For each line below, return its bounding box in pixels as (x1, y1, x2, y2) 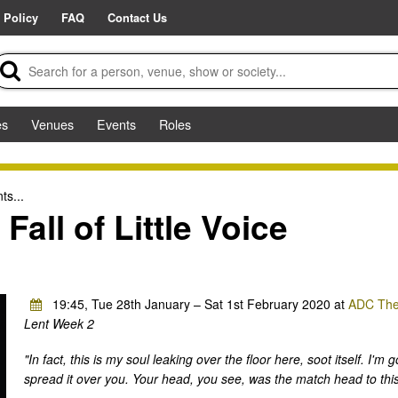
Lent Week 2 (23, 314, 94, 333)
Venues (31, 115, 74, 133)
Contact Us (107, 10, 167, 26)
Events (97, 115, 136, 133)
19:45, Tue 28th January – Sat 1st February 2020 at (48, 295, 348, 314)
